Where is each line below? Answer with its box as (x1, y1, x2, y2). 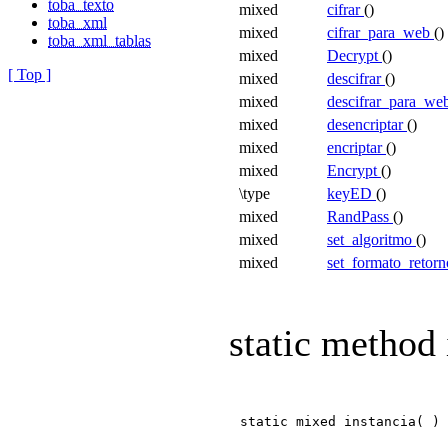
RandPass (327, 207, 393, 225)
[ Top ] (8, 66, 51, 83)
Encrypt (327, 161, 381, 179)
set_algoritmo (327, 230, 416, 248)
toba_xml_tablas (48, 32, 151, 49)
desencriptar (327, 115, 407, 133)
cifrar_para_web (327, 23, 434, 41)
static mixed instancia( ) (240, 413, 440, 429)
